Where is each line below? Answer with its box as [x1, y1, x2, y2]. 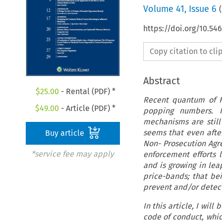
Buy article [45, 128, 87, 138]
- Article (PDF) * [59, 104, 116, 113]
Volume [143, 3, 176, 14]
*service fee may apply [31, 149, 114, 159]
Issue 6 [188, 3, 217, 14]
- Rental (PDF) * [58, 87, 115, 97]
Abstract [143, 74, 180, 87]
